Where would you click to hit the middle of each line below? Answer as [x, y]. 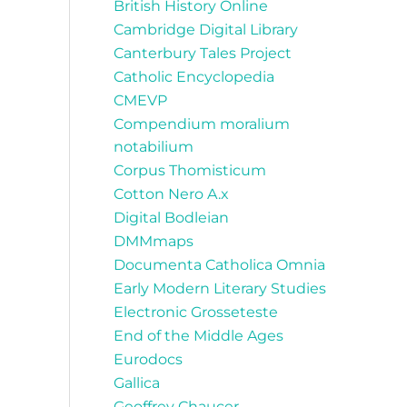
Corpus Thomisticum [190, 171]
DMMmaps [154, 242]
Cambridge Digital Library [206, 30]
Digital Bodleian [171, 218]
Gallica [137, 383]
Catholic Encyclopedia [194, 77]
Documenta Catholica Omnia [219, 265]
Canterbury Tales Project [203, 54]
